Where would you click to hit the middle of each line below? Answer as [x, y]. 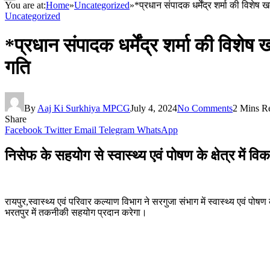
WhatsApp [157, 130]
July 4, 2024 [154, 108]
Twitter [58, 130]
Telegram [117, 130]
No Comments [205, 108]
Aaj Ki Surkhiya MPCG [84, 108]
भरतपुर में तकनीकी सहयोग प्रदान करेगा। [76, 212]
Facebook [24, 130]
